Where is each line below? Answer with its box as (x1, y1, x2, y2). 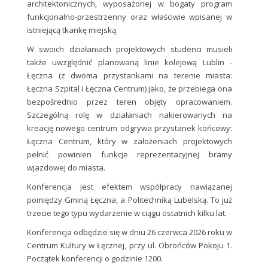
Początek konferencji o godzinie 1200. (27, 253, 163, 264)
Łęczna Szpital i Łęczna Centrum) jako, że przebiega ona (27, 83, 232, 95)
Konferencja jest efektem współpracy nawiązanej (27, 181, 232, 193)
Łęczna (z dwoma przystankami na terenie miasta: (27, 70, 232, 81)
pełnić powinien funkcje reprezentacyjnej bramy (27, 149, 232, 160)
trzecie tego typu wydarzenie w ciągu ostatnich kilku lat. (27, 208, 227, 219)
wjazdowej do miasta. (27, 162, 105, 173)
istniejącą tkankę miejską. (27, 25, 118, 36)
